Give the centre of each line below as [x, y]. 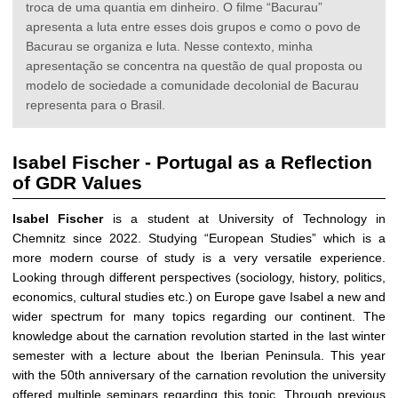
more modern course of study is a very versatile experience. [199, 257]
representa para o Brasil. [96, 105]
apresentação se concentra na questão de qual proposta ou [194, 66]
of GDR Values [77, 182]
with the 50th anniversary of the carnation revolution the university [199, 374]
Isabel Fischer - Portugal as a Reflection [192, 162]
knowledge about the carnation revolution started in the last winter [199, 335]
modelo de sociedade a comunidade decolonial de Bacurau [192, 86]
